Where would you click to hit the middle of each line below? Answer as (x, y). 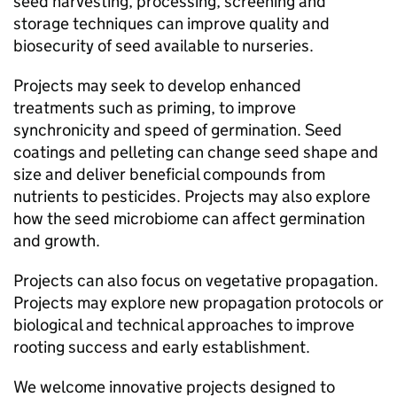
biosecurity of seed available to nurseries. (163, 46)
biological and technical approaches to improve (184, 325)
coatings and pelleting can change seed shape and (196, 152)
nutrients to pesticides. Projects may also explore (192, 197)
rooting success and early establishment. (162, 347)
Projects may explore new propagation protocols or (198, 303)
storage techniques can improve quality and (171, 24)
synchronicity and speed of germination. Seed (178, 130)
